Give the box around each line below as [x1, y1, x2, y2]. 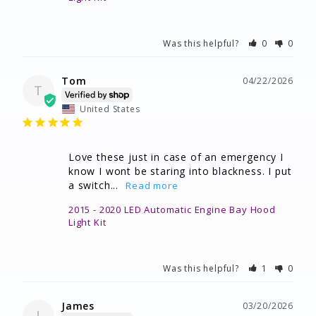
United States [79, 103, 140, 116]
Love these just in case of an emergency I [68, 150, 284, 164]
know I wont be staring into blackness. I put [68, 164, 292, 178]
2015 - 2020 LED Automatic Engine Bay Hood [68, 203, 276, 217]
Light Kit [68, 216, 107, 229]
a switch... [68, 178, 119, 193]
